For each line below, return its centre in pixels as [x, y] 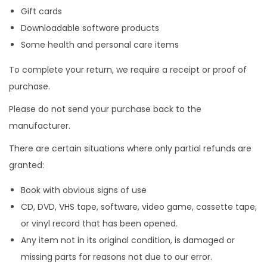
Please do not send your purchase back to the [105, 109]
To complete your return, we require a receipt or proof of [128, 70]
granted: [27, 165]
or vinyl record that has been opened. [99, 223]
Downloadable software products [90, 28]
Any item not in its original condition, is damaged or [128, 240]
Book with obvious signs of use [84, 190]
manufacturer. [40, 126]
